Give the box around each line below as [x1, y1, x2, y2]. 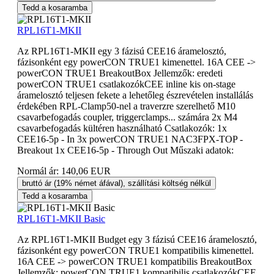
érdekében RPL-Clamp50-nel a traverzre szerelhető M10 [17, 100, 235, 111]
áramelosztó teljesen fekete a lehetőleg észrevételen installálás [17, 89, 253, 100]
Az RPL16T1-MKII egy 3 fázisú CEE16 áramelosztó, [17, 45, 226, 56]
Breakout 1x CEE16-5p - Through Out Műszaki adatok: [17, 144, 234, 155]
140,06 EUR [61, 165, 111, 176]
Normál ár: [17, 165, 61, 176]
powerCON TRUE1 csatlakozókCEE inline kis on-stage [17, 78, 235, 89]
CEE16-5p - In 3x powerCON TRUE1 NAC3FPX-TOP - [17, 133, 243, 144]
